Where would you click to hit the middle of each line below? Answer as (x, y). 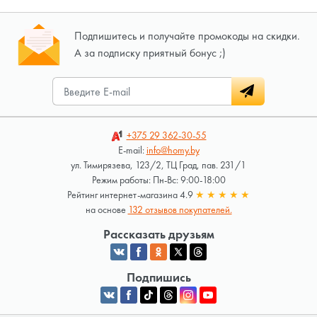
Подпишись (158, 277)
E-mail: (132, 150)
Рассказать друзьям (158, 234)
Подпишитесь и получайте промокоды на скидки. (187, 36)
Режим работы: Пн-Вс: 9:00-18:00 (158, 180)
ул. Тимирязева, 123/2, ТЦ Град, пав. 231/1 (158, 165)
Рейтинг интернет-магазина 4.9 (131, 195)
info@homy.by (173, 150)
